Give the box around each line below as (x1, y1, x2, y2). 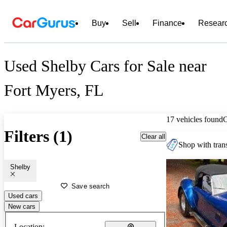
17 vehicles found (166, 115, 223, 124)
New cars (8, 202, 35, 210)
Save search (71, 182, 110, 190)
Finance (153, 19, 182, 27)
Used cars (8, 192, 38, 200)
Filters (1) (4, 127, 72, 146)
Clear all (141, 132, 165, 140)
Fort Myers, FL (4, 81, 104, 100)
